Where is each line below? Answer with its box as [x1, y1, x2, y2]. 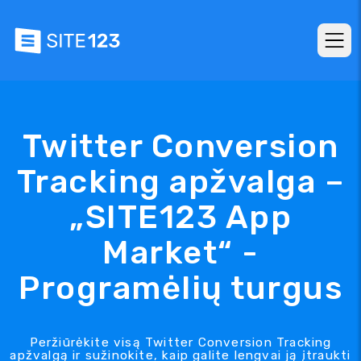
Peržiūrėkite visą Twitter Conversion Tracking [29, 335, 332, 350]
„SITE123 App [69, 198, 292, 236]
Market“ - [102, 234, 259, 272]
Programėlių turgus [19, 269, 342, 307]
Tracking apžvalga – [16, 163, 345, 201]
